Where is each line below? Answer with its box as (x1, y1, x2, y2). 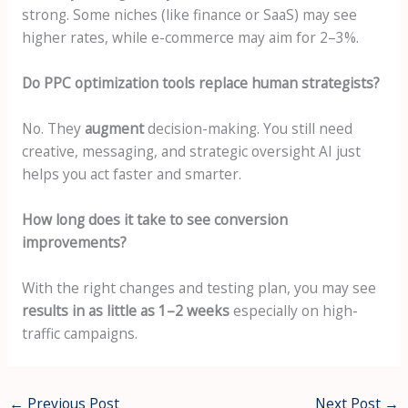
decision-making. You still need (143, 117, 352, 138)
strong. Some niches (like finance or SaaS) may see (21, 5, 357, 25)
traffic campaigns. (21, 322, 138, 343)
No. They (21, 117, 85, 138)
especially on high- (229, 300, 358, 321)
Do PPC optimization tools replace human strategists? (21, 73, 380, 94)
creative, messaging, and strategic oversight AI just (21, 140, 361, 161)
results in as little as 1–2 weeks (21, 300, 229, 321)
